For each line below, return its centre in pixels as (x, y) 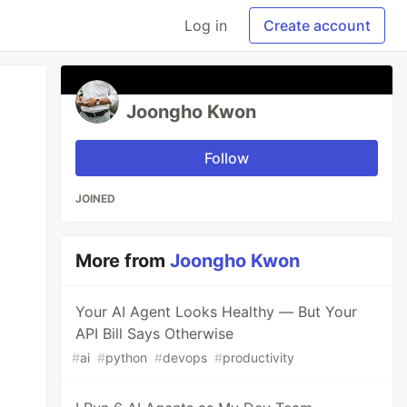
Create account (317, 25)
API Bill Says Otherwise (155, 333)
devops (185, 357)
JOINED (96, 199)
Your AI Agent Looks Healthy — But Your (217, 312)
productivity (259, 357)
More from (123, 261)
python (127, 357)
